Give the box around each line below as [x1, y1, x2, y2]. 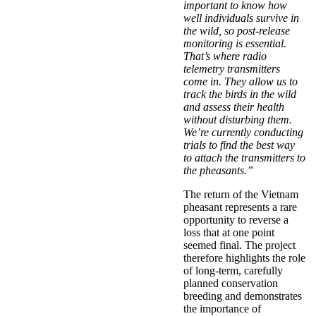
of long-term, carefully [183, 264, 283, 276]
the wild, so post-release [183, 24, 290, 37]
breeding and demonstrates [183, 289, 302, 302]
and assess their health [183, 100, 284, 113]
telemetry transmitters [183, 62, 280, 75]
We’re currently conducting [183, 126, 303, 138]
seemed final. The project [183, 238, 296, 251]
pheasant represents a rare [183, 200, 297, 213]
